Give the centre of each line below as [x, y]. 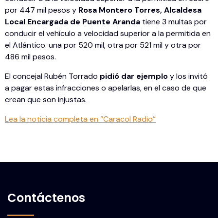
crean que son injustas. [47, 100]
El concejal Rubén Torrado [52, 76]
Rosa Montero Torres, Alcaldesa [140, 10]
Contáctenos [46, 198]
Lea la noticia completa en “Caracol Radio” [80, 119]
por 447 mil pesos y [42, 10]
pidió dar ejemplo [134, 76]
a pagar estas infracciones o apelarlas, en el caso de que [106, 88]
